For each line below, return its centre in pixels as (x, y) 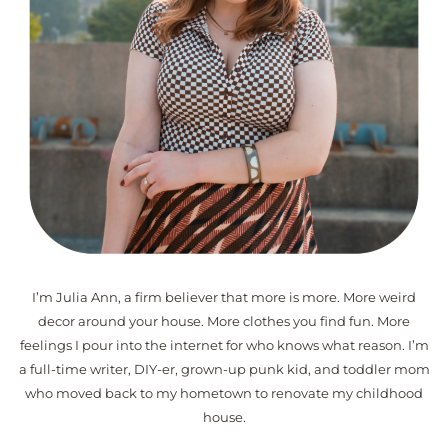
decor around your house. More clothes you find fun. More (224, 322)
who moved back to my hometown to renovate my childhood (224, 394)
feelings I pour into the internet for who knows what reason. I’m (224, 346)
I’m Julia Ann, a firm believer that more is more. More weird (224, 298)
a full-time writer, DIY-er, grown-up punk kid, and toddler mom (224, 370)
